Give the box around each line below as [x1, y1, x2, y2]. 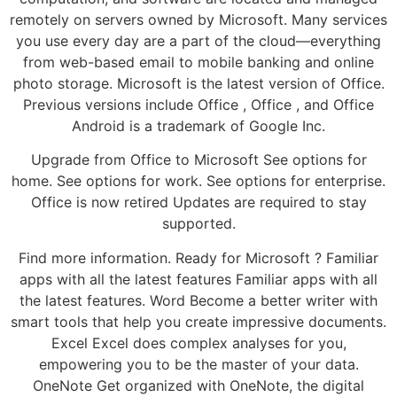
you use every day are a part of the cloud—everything [16, 31, 381, 50]
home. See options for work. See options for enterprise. [12, 172, 385, 191]
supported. [161, 214, 236, 233]
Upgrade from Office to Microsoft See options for [30, 151, 367, 169]
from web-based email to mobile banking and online [23, 52, 374, 71]
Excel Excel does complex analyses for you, [51, 333, 346, 352]
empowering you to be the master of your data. [38, 354, 359, 373]
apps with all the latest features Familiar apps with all [19, 269, 378, 288]
